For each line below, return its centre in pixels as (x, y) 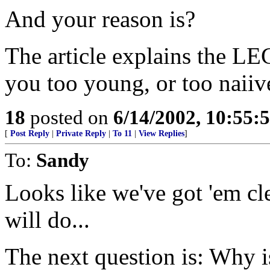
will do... (47, 220)
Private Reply (81, 134)
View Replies (162, 134)
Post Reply (30, 134)
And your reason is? (100, 19)
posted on (69, 118)
